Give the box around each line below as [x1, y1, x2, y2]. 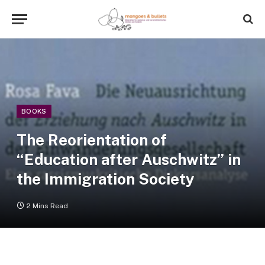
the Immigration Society [17, 170, 195, 188]
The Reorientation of [17, 131, 167, 149]
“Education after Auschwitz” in [17, 150, 241, 169]
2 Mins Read [27, 202, 68, 210]
